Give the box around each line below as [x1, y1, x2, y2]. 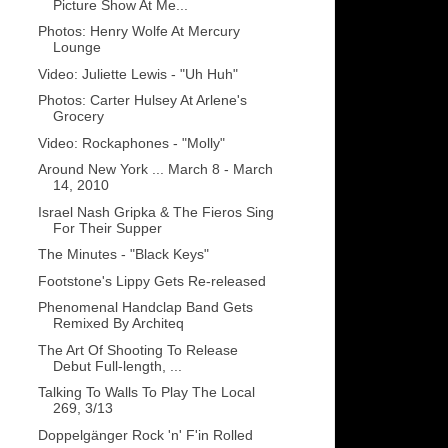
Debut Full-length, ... [52, 357, 182, 374]
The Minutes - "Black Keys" [37, 246, 209, 263]
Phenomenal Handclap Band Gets [37, 299, 253, 316]
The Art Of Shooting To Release [37, 341, 238, 358]
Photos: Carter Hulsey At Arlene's [37, 92, 247, 109]
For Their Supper [52, 219, 162, 236]
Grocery [52, 108, 104, 125]
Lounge [52, 39, 101, 56]
